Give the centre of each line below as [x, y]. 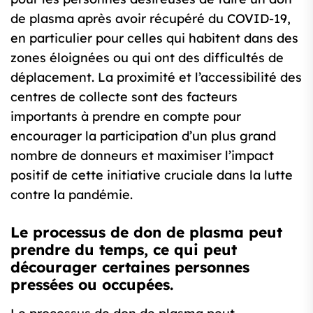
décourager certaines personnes [130, 267]
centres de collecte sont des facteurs [124, 97]
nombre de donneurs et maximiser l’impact [142, 156]
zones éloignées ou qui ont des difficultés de [147, 58]
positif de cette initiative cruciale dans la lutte [152, 175]
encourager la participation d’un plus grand [143, 136]
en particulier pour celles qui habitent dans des [154, 38]
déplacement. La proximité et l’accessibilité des [156, 78]
